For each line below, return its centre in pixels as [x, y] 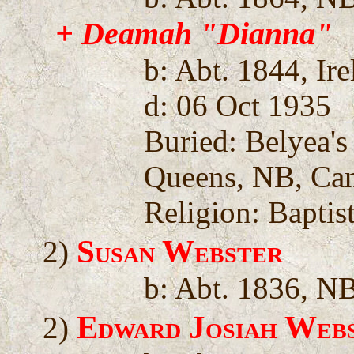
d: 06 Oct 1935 [238, 105]
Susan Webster [180, 251]
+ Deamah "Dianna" [194, 33]
